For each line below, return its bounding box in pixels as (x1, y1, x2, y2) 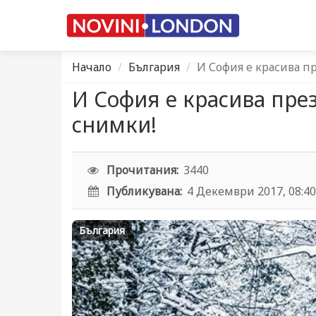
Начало (72, 59, 111, 75)
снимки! (72, 110, 157, 139)
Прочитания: (107, 162, 179, 178)
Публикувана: (107, 183, 183, 199)
